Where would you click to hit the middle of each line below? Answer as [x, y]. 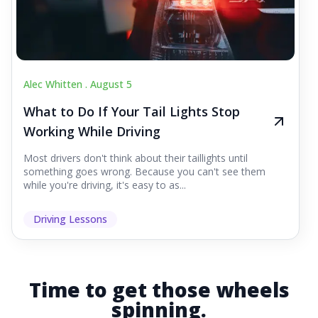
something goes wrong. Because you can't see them [144, 172]
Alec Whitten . [57, 84]
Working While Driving [92, 132]
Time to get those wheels [159, 290]
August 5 [111, 84]
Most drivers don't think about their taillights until [136, 158]
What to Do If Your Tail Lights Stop [132, 112]
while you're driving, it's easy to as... [105, 185]
